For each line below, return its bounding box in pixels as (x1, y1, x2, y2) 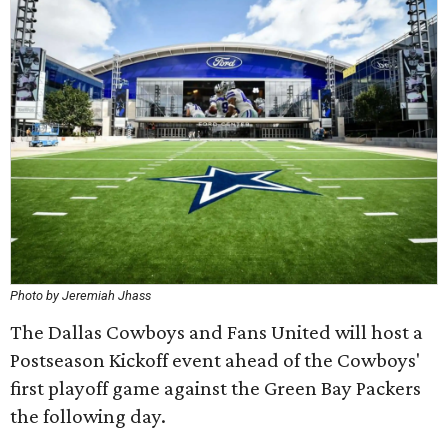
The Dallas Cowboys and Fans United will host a (10, 320, 423, 344)
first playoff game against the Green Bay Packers (10, 376, 421, 400)
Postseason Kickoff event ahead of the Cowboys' (10, 348, 420, 372)
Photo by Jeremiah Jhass (10, 288, 151, 303)
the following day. (10, 404, 166, 428)
